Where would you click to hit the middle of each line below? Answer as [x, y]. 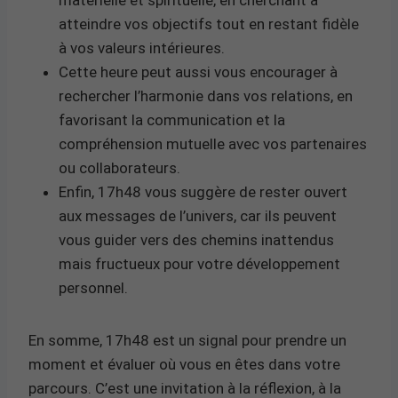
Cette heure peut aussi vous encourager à [198, 72]
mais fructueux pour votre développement [199, 263]
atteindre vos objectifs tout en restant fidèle [209, 24]
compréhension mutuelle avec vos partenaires [213, 143]
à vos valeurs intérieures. [142, 48]
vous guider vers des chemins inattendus [196, 239]
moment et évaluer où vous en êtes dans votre [184, 364]
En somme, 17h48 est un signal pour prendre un [187, 340]
